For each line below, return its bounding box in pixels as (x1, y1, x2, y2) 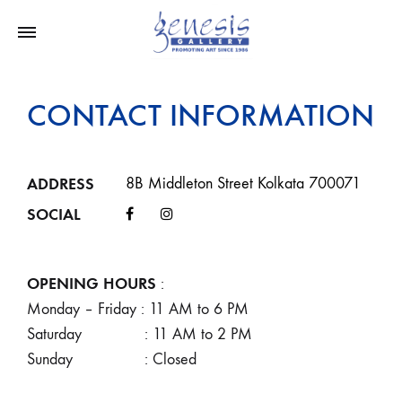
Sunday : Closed (27, 350, 197, 369)
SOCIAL (27, 205, 81, 224)
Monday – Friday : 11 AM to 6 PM (27, 300, 249, 319)
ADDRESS (27, 174, 94, 194)
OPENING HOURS (27, 274, 156, 293)
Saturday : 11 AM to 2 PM (27, 325, 252, 344)
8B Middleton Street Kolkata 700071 (126, 174, 361, 193)
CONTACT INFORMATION (27, 96, 374, 134)
